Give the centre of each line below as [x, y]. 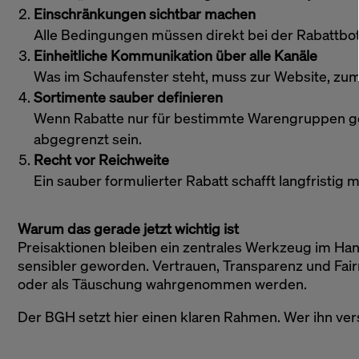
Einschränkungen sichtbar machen [145, 14]
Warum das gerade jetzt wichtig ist [128, 228]
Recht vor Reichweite [101, 159]
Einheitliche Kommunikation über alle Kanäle [175, 55]
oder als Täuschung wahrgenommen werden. [162, 284]
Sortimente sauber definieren [128, 97]
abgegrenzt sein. [88, 139]
